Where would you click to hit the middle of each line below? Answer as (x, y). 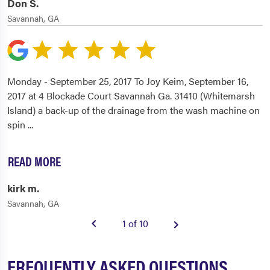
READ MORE (34, 161)
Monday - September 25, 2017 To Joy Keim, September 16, (128, 81)
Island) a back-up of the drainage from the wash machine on (133, 110)
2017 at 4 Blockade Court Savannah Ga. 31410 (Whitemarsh (131, 96)
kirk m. (23, 188)
